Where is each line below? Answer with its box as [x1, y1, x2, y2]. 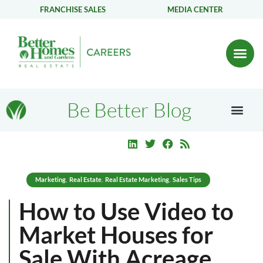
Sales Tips [173, 175, 201, 183]
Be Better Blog [66, 97, 191, 123]
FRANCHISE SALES [39, 4, 106, 14]
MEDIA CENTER [167, 4, 224, 14]
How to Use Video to [19, 197, 234, 225]
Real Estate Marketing [105, 175, 169, 183]
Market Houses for [19, 220, 213, 249]
